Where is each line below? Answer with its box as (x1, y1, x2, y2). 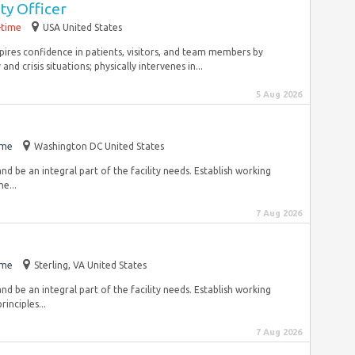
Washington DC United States (34, 141, 164, 151)
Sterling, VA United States (34, 260, 147, 270)
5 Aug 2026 (256, 90, 302, 99)
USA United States (43, 22, 122, 32)
